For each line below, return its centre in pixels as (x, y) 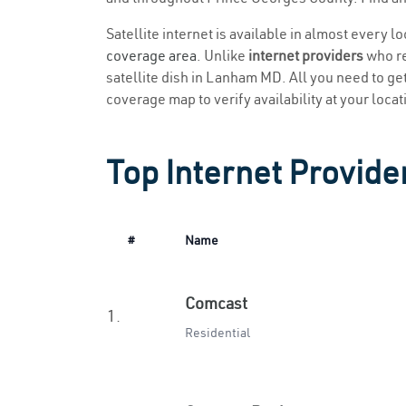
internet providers (306, 55)
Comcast (216, 303)
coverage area (151, 55)
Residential (217, 333)
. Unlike (222, 55)
